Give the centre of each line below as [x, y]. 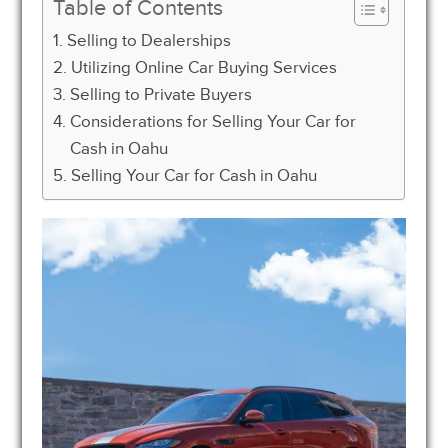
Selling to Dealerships [148, 40]
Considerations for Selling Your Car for [212, 121]
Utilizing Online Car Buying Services [203, 67]
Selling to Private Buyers [160, 94]
